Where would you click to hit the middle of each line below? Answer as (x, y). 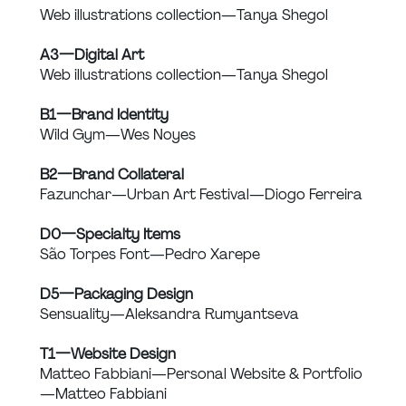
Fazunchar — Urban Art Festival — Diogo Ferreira (201, 195)
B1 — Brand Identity (104, 115)
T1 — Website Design (108, 354)
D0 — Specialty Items (110, 235)
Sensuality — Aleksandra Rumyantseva (169, 314)
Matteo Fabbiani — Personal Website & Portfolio (202, 374)
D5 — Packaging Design (116, 295)
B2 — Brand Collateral (112, 175)
